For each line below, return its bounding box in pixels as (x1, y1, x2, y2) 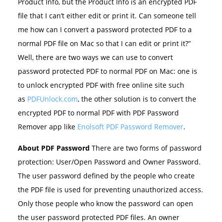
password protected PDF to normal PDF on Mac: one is (17, 66, 197, 76)
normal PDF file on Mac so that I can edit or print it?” (17, 39, 191, 49)
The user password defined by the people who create (17, 171, 195, 181)
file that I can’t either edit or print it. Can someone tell (17, 11, 196, 21)
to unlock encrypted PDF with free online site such (17, 80, 184, 90)
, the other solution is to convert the (77, 94, 196, 104)
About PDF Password (17, 143, 90, 153)
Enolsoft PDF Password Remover (77, 122, 183, 132)
